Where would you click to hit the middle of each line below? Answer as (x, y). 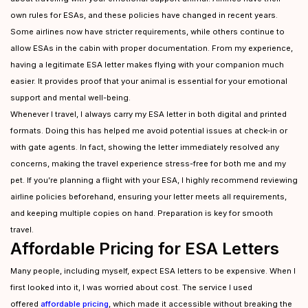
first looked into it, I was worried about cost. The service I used (131, 287)
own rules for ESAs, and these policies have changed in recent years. (144, 15)
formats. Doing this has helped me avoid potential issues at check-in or (149, 131)
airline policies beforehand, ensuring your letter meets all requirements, (148, 197)
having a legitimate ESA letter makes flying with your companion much (147, 65)
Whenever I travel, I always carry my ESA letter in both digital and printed (148, 114)
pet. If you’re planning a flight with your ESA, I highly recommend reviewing (154, 180)
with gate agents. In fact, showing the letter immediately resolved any (145, 147)
